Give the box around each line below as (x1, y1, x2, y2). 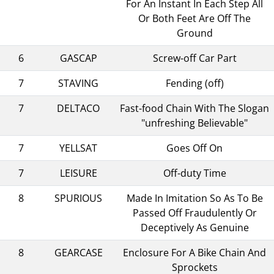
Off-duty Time (163, 166, 226, 180)
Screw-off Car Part (152, 51, 237, 65)
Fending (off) (165, 76, 224, 90)
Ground (176, 26, 213, 40)
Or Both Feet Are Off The (138, 11, 251, 25)
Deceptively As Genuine (140, 220, 249, 234)
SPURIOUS (54, 191, 102, 205)
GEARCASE (54, 245, 103, 259)
